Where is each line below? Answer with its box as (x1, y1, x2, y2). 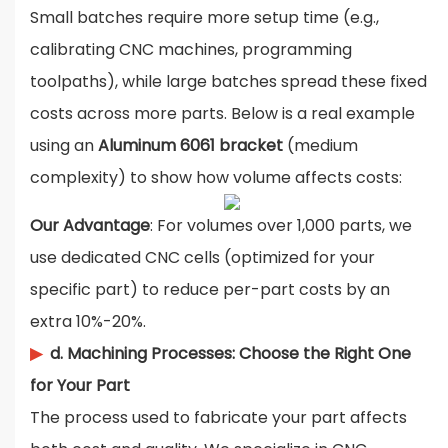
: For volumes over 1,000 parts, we (150, 214, 412, 238)
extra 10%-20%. (30, 310, 146, 334)
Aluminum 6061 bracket (98, 134, 283, 158)
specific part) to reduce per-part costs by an (30, 278, 390, 302)
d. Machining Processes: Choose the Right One (50, 342, 411, 366)
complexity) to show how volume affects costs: (30, 166, 402, 190)
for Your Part (30, 374, 130, 398)
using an (30, 134, 98, 158)
